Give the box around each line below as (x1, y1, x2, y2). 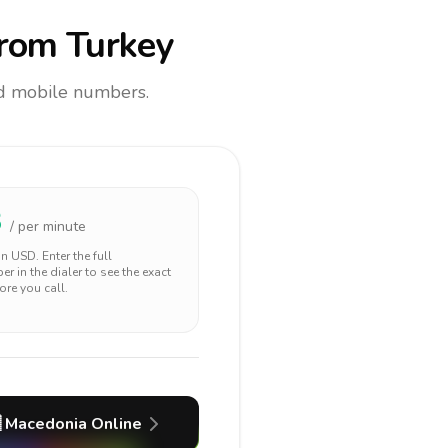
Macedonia (4, 413, 87, 435)
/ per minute (10, 217, 86, 236)
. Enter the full (36, 248, 112, 264)
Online (86, 413, 142, 435)
